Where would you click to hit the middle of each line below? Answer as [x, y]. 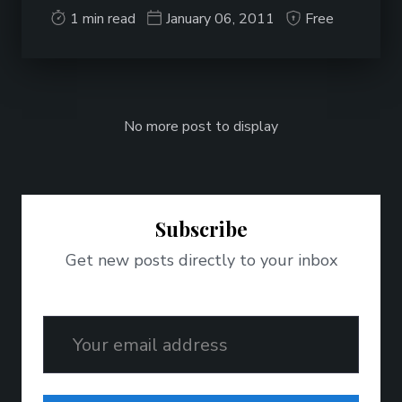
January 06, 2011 [220, 19]
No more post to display [201, 127]
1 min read [103, 19]
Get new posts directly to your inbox [201, 260]
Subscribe [201, 229]
